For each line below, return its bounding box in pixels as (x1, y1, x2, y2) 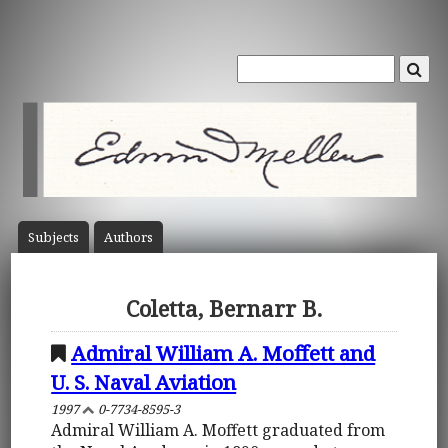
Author (103, 228, 147, 247)
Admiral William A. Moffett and (71, 338, 376, 367)
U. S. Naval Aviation (51, 367, 237, 396)
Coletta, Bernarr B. (126, 293, 322, 325)
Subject (27, 228, 73, 247)
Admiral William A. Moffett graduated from (51, 418, 386, 441)
